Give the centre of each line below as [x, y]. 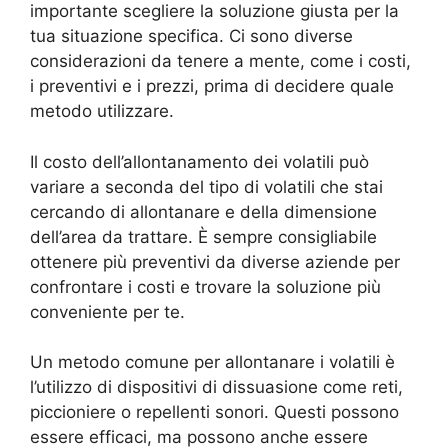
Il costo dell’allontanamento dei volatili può [199, 161]
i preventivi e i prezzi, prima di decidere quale [212, 86]
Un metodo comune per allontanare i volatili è [212, 362]
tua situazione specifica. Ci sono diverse [191, 36]
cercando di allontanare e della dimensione [203, 211]
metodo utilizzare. [102, 111]
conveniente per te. [107, 311]
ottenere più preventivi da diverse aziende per [215, 261]
